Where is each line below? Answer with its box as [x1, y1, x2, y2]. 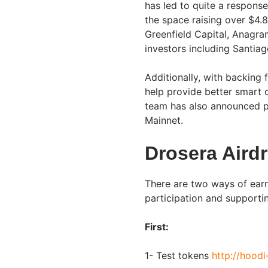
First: [145, 220, 171, 233]
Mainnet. [145, 114, 183, 126]
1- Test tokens [145, 249, 212, 261]
